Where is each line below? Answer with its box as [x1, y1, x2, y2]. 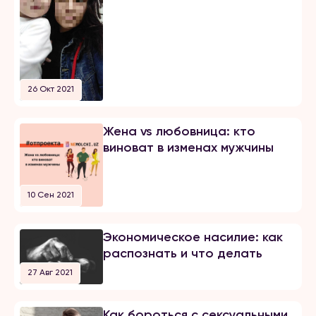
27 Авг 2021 [28, 267, 73, 278]
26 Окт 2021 [28, 84, 74, 95]
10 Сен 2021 [28, 189, 74, 200]
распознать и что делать [102, 245, 262, 261]
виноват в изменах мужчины [102, 140, 274, 156]
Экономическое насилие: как [102, 229, 283, 245]
